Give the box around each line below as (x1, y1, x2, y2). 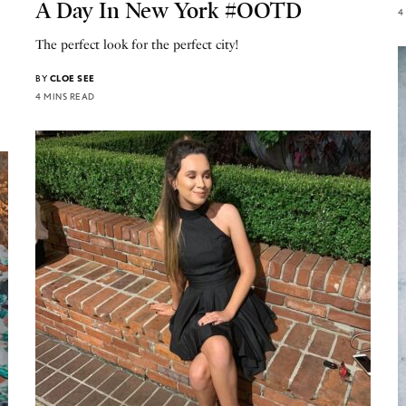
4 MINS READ (35, 90, 95, 101)
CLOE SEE (49, 72, 95, 83)
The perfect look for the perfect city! (35, 36, 240, 53)
